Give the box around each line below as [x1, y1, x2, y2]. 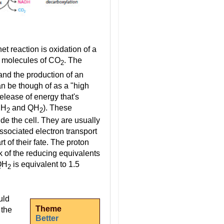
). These [43, 103, 72, 112]
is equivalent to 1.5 [11, 159, 79, 168]
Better [35, 214, 59, 223]
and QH [10, 103, 39, 112]
